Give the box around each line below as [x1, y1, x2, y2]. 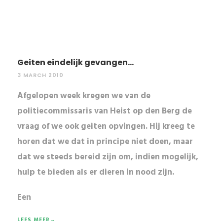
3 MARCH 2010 [17, 71, 64, 79]
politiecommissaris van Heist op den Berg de [17, 104, 192, 118]
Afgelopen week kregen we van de [17, 89, 150, 103]
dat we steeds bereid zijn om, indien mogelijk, [17, 150, 198, 164]
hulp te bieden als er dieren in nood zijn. [17, 165, 174, 179]
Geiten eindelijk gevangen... [17, 56, 134, 68]
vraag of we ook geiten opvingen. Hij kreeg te [17, 119, 195, 133]
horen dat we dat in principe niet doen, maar [17, 135, 193, 148]
